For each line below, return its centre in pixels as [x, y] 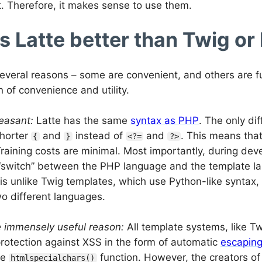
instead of [99, 135]
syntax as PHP [165, 120]
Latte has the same [82, 120]
